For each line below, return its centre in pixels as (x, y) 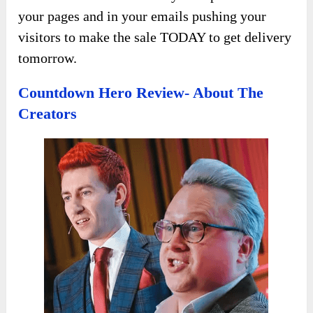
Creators (48, 113)
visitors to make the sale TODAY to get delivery (155, 37)
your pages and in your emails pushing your (143, 16)
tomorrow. (48, 58)
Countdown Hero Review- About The (141, 92)
